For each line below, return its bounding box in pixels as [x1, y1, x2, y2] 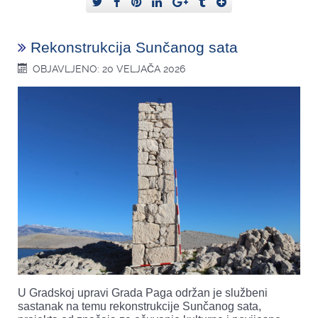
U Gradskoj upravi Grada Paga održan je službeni [18, 287, 268, 300]
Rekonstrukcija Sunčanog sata [31, 39, 238, 56]
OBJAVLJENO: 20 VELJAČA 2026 [33, 63, 186, 75]
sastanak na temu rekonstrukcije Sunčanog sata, [18, 300, 261, 313]
